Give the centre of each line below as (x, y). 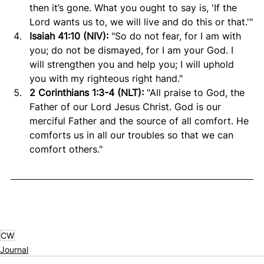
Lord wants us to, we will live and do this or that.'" (141, 22)
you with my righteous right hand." (106, 78)
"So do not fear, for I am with (178, 36)
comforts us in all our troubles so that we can (133, 135)
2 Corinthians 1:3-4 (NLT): (88, 92)
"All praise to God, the (197, 92)
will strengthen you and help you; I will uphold (133, 64)
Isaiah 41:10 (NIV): (70, 36)
